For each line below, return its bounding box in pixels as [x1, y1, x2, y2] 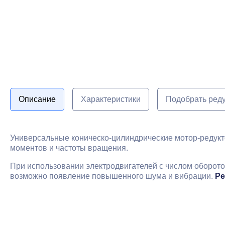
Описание [19, 95, 56, 103]
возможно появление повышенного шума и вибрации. [10, 172, 215, 180]
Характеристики [81, 95, 141, 103]
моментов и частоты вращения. [10, 144, 128, 152]
